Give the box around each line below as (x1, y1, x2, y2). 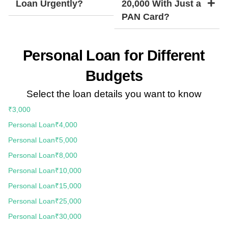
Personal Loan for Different (23, 47, 205, 64)
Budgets (85, 67, 143, 84)
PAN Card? (122, 11, 169, 22)
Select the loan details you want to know (26, 88, 202, 99)
